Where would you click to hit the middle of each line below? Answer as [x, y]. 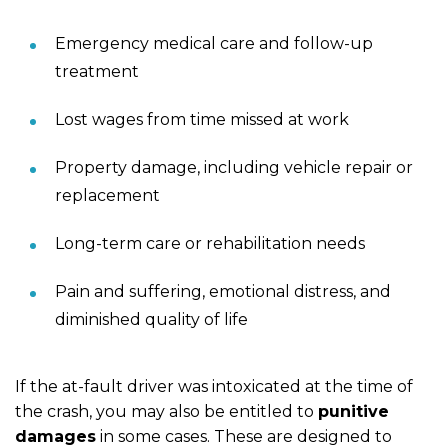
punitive [353, 411]
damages [55, 436]
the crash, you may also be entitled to [166, 411]
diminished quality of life [151, 319]
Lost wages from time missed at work [202, 119]
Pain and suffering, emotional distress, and [223, 291]
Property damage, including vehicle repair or [234, 167]
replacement [107, 195]
